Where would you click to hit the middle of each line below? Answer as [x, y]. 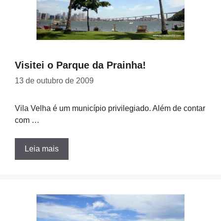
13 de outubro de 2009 [54, 81]
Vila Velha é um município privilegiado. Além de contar [110, 108]
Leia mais [42, 149]
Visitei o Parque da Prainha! [80, 65]
